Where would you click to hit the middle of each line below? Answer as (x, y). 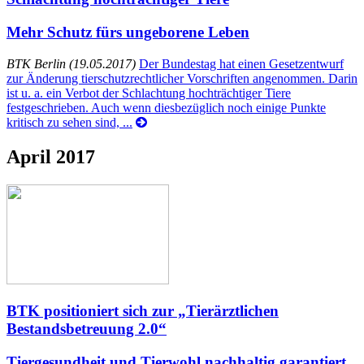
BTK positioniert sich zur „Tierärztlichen (143, 311)
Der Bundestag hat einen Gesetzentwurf (241, 63)
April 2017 (51, 156)
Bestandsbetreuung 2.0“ (87, 329)
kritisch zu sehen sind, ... (69, 122)
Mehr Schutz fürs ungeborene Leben (128, 32)
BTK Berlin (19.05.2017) (71, 63)
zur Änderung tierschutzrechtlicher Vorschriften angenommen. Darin (182, 78)
